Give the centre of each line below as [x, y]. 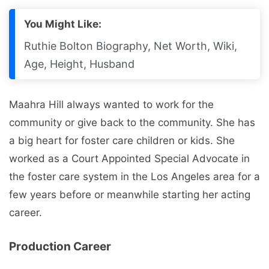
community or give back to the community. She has [132, 122]
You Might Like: [63, 24]
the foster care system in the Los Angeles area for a [134, 176]
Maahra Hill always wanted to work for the [111, 104]
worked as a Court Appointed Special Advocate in [129, 158]
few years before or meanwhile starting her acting [130, 194]
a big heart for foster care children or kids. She [122, 140]
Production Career [60, 247]
